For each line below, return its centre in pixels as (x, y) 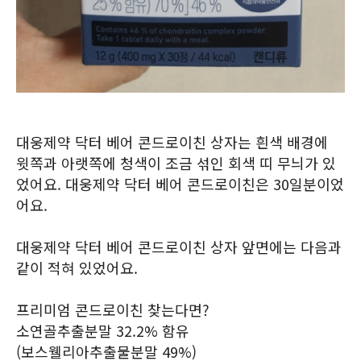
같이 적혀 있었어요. (77, 268)
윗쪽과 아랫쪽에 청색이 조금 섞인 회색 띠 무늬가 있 (176, 163)
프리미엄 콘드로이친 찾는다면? (113, 309)
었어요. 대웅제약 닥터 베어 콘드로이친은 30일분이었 (180, 184)
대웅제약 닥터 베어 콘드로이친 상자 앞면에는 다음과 (179, 247)
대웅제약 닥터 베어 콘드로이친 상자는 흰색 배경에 (172, 142)
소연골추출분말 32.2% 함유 (103, 330)
